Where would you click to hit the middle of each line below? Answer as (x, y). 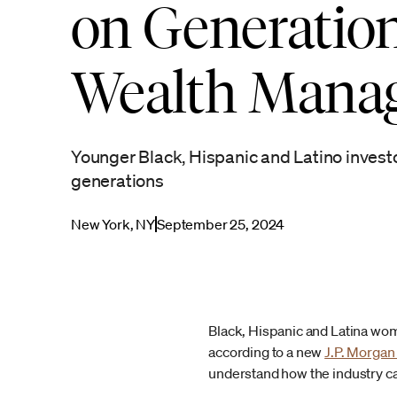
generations (117, 181)
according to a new (267, 352)
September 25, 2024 (221, 224)
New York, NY (113, 224)
